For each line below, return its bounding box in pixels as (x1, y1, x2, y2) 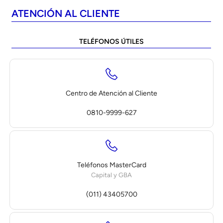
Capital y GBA (91, 171, 132, 179)
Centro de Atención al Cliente (66, 89, 157, 98)
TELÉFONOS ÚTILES (79, 37, 144, 46)
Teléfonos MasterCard (77, 160, 146, 169)
